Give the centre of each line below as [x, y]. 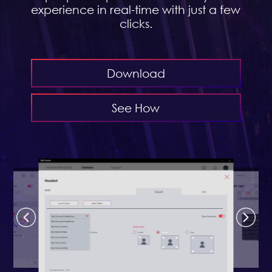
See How [136, 108]
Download [136, 73]
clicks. [136, 23]
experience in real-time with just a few [136, 9]
